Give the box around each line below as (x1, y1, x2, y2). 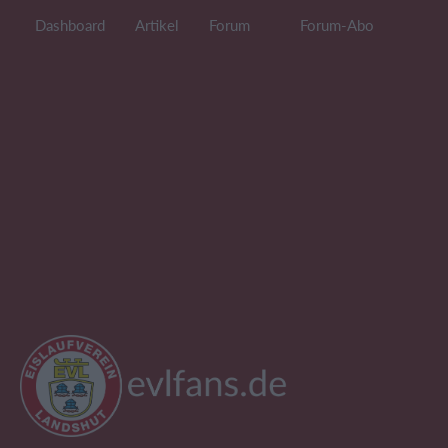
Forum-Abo (300, 16, 374, 34)
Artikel (135, 16, 179, 34)
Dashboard (35, 16, 105, 34)
